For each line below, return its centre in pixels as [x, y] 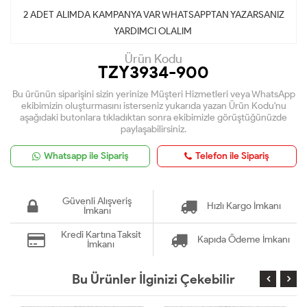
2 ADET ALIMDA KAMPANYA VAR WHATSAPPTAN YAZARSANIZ [153, 14]
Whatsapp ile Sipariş [86, 156]
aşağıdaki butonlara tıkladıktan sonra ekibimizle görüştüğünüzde [153, 117]
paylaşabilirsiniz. [153, 129]
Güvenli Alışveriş [97, 201]
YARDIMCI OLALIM [153, 31]
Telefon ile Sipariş [232, 156]
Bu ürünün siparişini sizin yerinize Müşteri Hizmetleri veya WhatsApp [153, 94]
